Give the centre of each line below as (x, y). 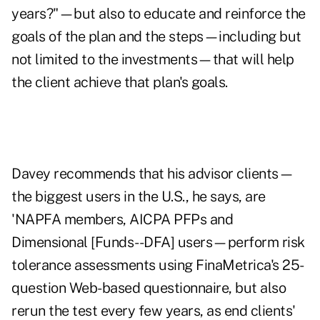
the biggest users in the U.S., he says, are (139, 197)
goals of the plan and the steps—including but (156, 37)
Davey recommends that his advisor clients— (152, 174)
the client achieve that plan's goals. (120, 82)
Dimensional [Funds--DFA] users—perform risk (158, 242)
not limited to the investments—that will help (153, 60)
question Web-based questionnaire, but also (149, 288)
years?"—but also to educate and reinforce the (159, 14)
